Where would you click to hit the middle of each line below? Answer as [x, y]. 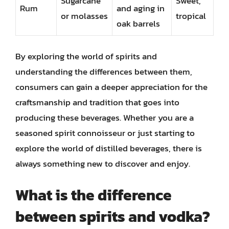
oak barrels [138, 23]
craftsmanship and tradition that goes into [97, 102]
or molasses [84, 16]
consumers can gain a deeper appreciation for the [111, 87]
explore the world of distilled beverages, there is [109, 148]
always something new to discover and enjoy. [103, 164]
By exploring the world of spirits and [86, 56]
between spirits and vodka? [113, 216]
